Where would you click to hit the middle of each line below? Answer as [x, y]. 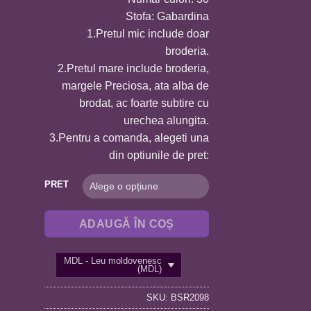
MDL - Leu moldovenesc [113, 261]
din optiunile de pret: [159, 155]
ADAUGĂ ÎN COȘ [126, 224]
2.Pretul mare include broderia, [133, 68]
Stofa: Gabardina [167, 16]
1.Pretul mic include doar [148, 33]
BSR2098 [190, 298]
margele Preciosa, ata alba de [135, 85]
